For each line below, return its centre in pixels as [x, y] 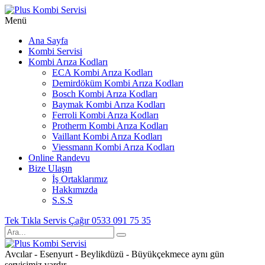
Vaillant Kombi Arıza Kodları [107, 136]
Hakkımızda [75, 190]
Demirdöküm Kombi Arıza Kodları [118, 83]
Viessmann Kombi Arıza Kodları [113, 147]
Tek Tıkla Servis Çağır [47, 220]
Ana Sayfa [48, 41]
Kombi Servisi [55, 51]
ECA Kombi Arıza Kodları [102, 72]
